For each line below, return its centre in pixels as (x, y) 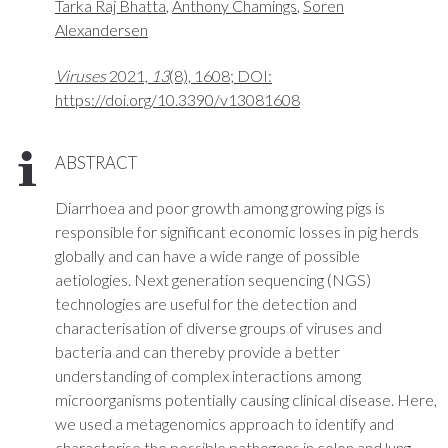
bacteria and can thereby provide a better (197, 351)
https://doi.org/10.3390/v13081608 (177, 100)
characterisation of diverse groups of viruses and (218, 327)
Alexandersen (101, 29)
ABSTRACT (96, 163)
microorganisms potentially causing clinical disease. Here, (246, 399)
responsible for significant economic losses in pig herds (237, 231)
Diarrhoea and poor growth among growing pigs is (220, 207)
